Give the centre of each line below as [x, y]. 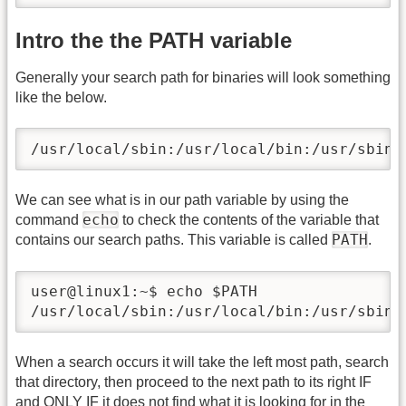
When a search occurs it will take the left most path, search [202, 362]
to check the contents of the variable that [249, 220]
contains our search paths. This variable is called [174, 240]
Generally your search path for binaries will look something [203, 77]
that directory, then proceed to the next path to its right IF [193, 382]
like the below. [61, 97]
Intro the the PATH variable [154, 40]
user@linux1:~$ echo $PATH [144, 291]
